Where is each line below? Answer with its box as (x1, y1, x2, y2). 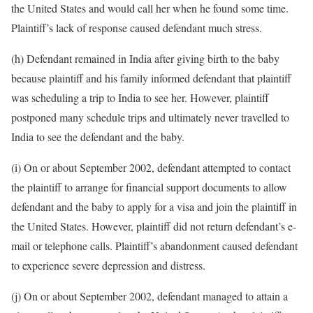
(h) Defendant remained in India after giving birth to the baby (11, 51, 279, 66)
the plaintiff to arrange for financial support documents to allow (11, 180, 287, 194)
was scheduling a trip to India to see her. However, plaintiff (11, 90, 269, 105)
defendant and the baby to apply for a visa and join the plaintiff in (11, 199, 297, 214)
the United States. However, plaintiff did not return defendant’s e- (11, 219, 296, 233)
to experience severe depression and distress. (11, 258, 205, 272)
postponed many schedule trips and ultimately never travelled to (11, 110, 289, 124)
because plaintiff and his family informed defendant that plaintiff (11, 71, 291, 85)
